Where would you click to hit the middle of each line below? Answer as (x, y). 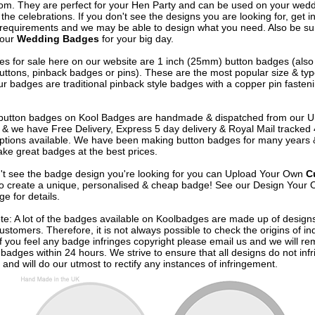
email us (228, 241)
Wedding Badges (58, 38)
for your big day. (136, 38)
